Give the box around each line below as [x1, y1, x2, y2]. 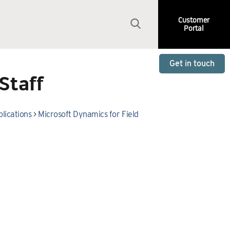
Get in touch [169, 59, 215, 68]
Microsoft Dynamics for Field [38, 109, 139, 119]
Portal [184, 25, 204, 32]
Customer [178, 16, 210, 24]
